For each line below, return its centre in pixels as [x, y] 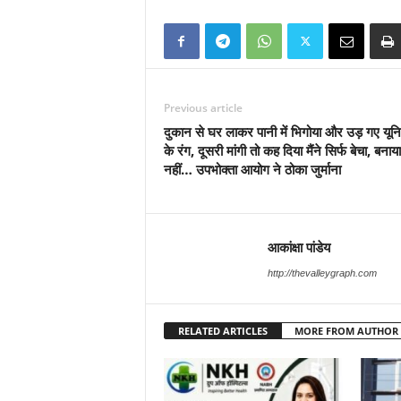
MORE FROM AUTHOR [346, 331]
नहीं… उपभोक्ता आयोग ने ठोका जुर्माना [252, 169]
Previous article [203, 108]
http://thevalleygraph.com [322, 273]
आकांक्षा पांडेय [299, 247]
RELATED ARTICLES [222, 331]
